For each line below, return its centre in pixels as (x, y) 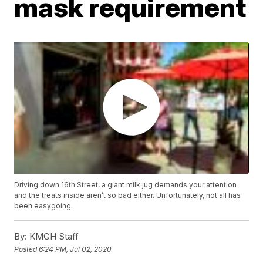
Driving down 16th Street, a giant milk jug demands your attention (126, 185)
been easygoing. (44, 206)
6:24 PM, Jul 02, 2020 (75, 249)
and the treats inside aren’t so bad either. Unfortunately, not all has (128, 195)
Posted (27, 249)
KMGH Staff (53, 237)
